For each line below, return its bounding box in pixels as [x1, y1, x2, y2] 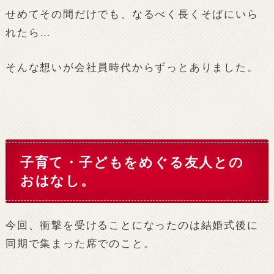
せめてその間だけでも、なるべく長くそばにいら [5, 7, 259, 20]
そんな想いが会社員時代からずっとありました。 [5, 61, 259, 74]
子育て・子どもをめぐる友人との [20, 154, 244, 170]
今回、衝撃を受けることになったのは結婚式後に [5, 219, 259, 232]
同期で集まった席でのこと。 [5, 237, 155, 250]
